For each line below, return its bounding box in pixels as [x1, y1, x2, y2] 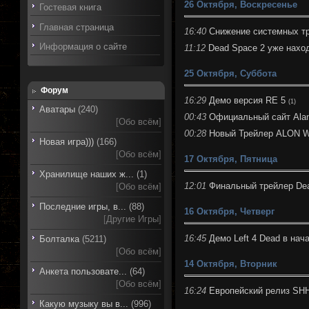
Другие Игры [106, 214, 159, 224]
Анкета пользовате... [39, 266, 128, 277]
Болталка [39, 234, 80, 244]
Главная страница [39, 21, 114, 32]
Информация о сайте [39, 41, 128, 52]
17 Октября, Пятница [184, 153, 278, 164]
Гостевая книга [39, 1, 102, 12]
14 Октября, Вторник [184, 258, 278, 269]
